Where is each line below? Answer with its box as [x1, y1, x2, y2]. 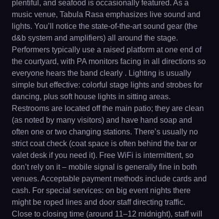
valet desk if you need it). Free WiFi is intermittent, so [12, 151, 194, 159]
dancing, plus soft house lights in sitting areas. [12, 92, 171, 101]
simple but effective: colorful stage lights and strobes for [12, 80, 202, 89]
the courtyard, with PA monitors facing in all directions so [12, 57, 206, 66]
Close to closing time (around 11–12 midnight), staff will [12, 209, 202, 218]
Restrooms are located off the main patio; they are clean [12, 104, 204, 112]
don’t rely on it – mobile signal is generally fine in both [12, 162, 197, 171]
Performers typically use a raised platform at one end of [12, 45, 201, 54]
